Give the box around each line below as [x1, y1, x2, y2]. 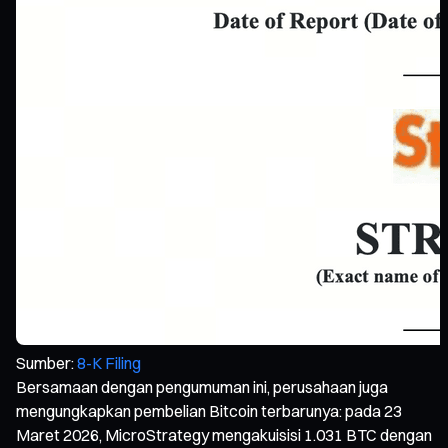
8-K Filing [77, 352, 141, 373]
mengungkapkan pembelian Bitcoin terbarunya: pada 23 [16, 400, 402, 421]
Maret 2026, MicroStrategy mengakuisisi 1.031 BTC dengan [16, 424, 432, 445]
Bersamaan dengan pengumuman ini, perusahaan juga [16, 376, 388, 397]
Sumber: [16, 352, 77, 373]
